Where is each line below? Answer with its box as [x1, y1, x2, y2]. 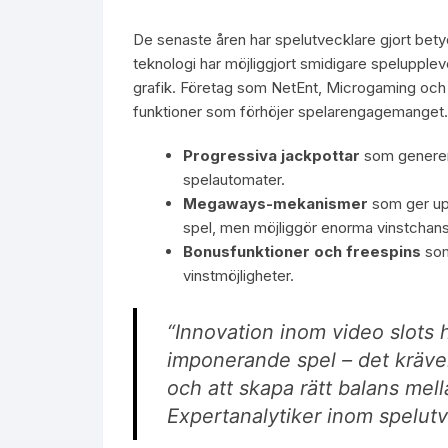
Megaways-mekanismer [183, 194, 368, 213]
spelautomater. [183, 170, 285, 189]
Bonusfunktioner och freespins [183, 242, 421, 261]
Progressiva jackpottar [183, 146, 360, 165]
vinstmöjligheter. [183, 266, 294, 285]
